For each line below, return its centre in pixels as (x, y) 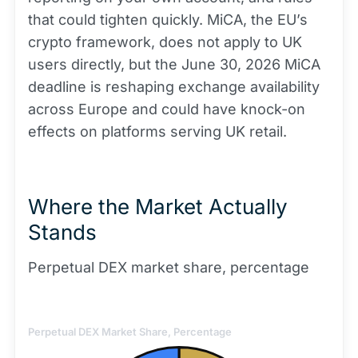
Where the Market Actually (158, 207)
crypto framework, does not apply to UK (165, 42)
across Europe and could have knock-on (167, 109)
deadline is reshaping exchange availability (174, 87)
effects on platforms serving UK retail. (157, 131)
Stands (62, 232)
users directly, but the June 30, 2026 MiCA (174, 64)
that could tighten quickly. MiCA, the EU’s (168, 20)
